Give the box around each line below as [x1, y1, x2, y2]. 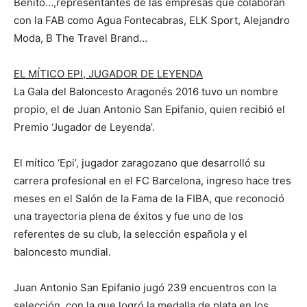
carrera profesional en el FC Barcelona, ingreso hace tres [14, 174, 291, 187]
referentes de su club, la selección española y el [14, 228, 247, 241]
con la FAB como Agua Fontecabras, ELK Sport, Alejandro [14, 14, 290, 27]
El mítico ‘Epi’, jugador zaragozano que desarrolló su [14, 156, 265, 169]
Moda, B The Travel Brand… [14, 32, 147, 45]
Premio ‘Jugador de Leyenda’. [14, 121, 155, 134]
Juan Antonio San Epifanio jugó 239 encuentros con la [14, 281, 276, 294]
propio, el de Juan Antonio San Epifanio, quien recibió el [14, 103, 285, 116]
